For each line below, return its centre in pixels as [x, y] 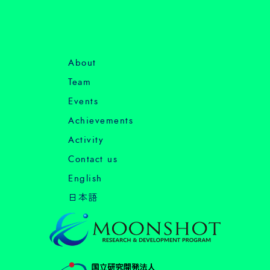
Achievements [101, 121]
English [85, 178]
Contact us [93, 159]
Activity [86, 140]
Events [83, 101]
